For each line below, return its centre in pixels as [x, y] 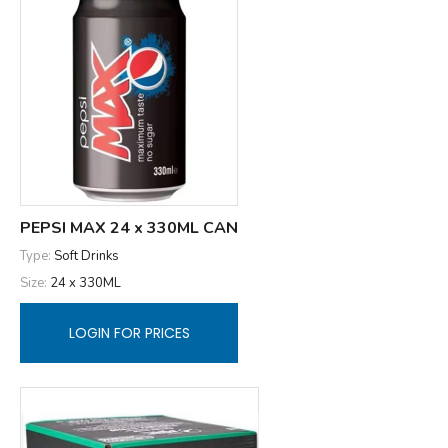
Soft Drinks [86, 256]
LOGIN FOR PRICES [129, 332]
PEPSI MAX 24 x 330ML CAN [129, 228]
